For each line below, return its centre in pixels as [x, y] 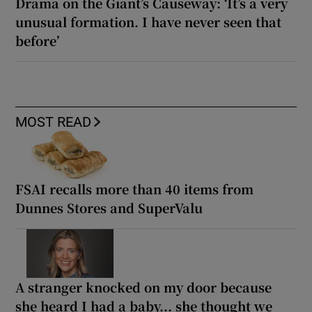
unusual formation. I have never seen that [149, 21]
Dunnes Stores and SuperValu [109, 207]
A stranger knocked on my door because [144, 287]
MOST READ [54, 122]
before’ [38, 40]
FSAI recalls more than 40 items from [135, 188]
